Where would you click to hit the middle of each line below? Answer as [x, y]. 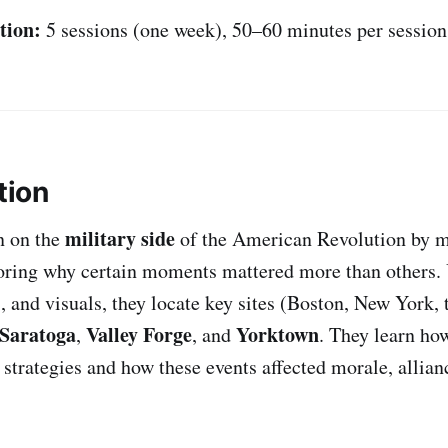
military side [120, 238]
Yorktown [277, 334]
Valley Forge [139, 334]
